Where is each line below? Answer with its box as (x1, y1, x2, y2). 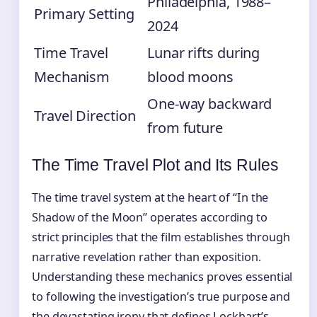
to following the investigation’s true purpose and (32, 289, 291, 305)
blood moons (147, 67, 234, 86)
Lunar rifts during (147, 42, 260, 62)
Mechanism (34, 67, 110, 86)
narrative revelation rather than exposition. (32, 249, 261, 265)
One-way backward (147, 93, 272, 113)
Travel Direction (34, 105, 136, 125)
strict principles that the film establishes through (32, 229, 290, 246)
